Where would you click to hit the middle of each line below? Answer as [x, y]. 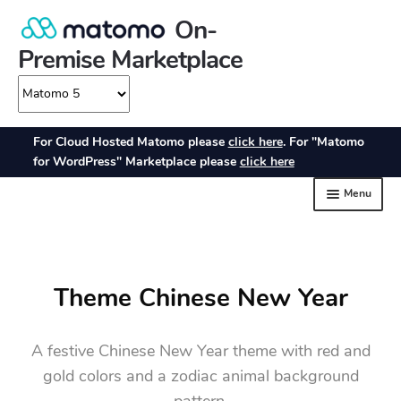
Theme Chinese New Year [200, 298]
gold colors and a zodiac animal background [200, 376]
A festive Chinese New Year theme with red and [200, 351]
